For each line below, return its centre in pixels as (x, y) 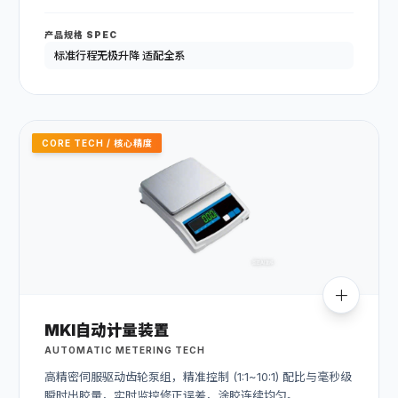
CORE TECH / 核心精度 (97, 143)
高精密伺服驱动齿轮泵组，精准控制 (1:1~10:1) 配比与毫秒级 (198, 376)
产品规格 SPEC (81, 35)
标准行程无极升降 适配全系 (119, 56)
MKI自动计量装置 (107, 330)
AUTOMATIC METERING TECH (125, 350)
